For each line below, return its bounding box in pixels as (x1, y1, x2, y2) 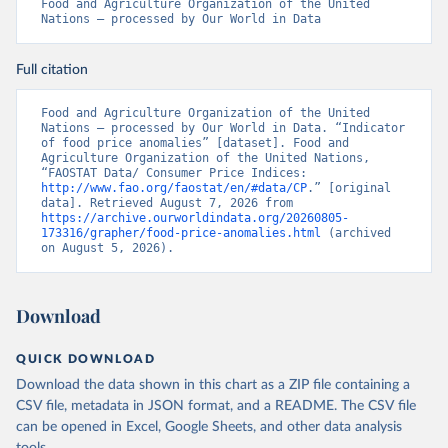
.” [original (307, 181, 391, 195)
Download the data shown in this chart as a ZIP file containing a (16, 378, 410, 392)
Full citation (16, 63, 88, 77)
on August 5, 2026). (41, 241, 174, 255)
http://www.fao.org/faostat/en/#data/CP (41, 181, 307, 195)
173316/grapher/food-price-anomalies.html (41, 226, 321, 240)
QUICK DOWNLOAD (16, 353, 156, 365)
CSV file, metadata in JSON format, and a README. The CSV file (16, 399, 416, 413)
